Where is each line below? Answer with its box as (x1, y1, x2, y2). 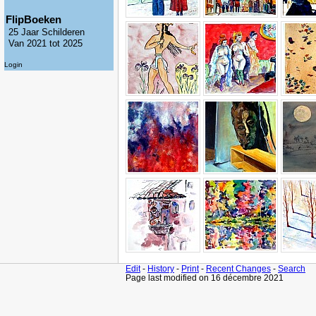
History (147, 264, 174, 273)
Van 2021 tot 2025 (8, 38, 83, 49)
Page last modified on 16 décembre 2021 (126, 273, 284, 282)
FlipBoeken (6, 13, 61, 25)
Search (278, 264, 305, 273)
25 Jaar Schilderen (8, 27, 85, 37)
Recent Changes (206, 264, 271, 273)
